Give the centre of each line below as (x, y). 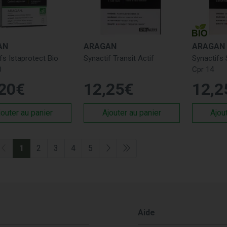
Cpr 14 (203, 69)
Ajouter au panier (131, 112)
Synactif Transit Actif (119, 58)
